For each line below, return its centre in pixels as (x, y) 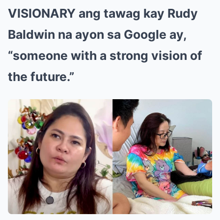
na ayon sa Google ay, (121, 34)
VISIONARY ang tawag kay (88, 13)
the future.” (41, 76)
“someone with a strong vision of (105, 55)
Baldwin (31, 34)
